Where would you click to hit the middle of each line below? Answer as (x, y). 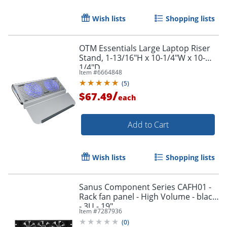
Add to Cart (148, 124)
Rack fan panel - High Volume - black (148, 196)
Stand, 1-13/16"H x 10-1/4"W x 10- (142, 58)
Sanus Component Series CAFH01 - (145, 187)
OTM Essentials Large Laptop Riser (145, 48)
